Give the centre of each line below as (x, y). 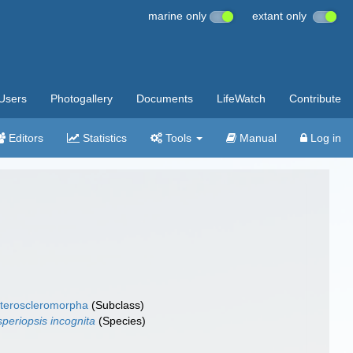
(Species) (121, 321)
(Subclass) (117, 305)
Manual (256, 138)
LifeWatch (241, 98)
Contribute (315, 98)
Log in (324, 138)
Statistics (103, 138)
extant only (282, 16)
